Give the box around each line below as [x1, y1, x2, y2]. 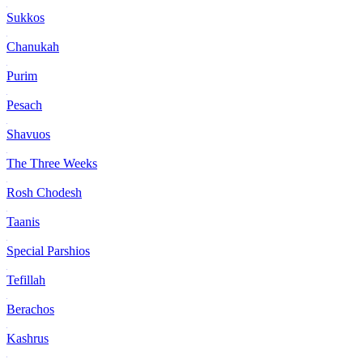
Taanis [6, 214, 40, 228]
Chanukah [6, 39, 59, 53]
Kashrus [6, 331, 49, 345]
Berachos [6, 301, 54, 316]
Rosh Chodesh [6, 185, 82, 199]
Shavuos [6, 126, 50, 141]
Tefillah [6, 272, 45, 287]
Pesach [6, 97, 42, 112]
